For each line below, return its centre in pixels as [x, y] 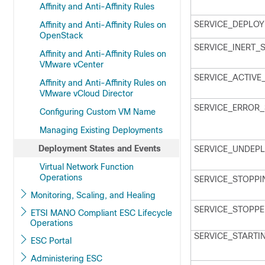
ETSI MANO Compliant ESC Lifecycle [101, 213]
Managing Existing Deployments [101, 130]
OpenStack [61, 35]
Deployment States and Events [100, 148]
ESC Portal [51, 241]
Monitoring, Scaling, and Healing [132, 195]
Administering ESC [67, 258]
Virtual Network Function [87, 167]
